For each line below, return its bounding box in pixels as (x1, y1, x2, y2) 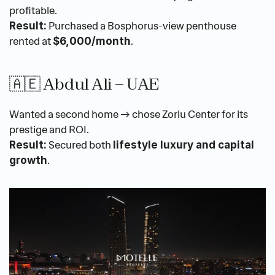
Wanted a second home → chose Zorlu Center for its (9, 107, 248, 122)
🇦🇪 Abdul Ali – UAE (9, 74, 160, 95)
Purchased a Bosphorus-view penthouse (47, 19, 236, 33)
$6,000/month (53, 35, 131, 48)
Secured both (47, 138, 113, 152)
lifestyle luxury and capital (113, 139, 254, 152)
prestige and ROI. (9, 123, 89, 137)
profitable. (9, 4, 57, 18)
